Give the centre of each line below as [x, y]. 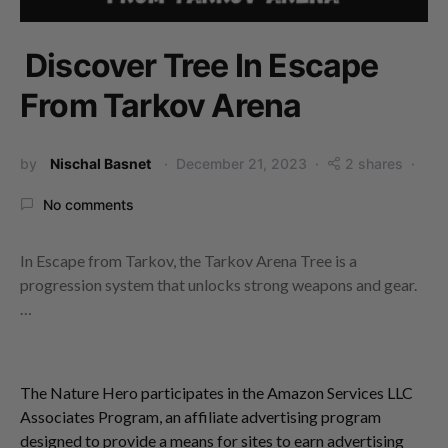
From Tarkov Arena [161, 105]
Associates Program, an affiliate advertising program [200, 416]
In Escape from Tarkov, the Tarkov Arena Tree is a [188, 260]
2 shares [374, 163]
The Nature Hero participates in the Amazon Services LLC [216, 392]
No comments [88, 204]
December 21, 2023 [241, 163]
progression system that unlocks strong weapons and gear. [218, 284]
